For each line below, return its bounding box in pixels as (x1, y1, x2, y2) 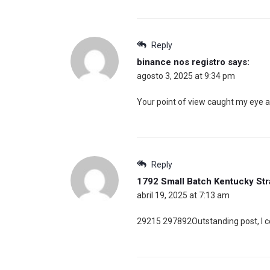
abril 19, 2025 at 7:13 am (137, 190, 230, 201)
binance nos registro (137, 57, 225, 68)
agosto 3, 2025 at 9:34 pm (137, 71, 235, 81)
